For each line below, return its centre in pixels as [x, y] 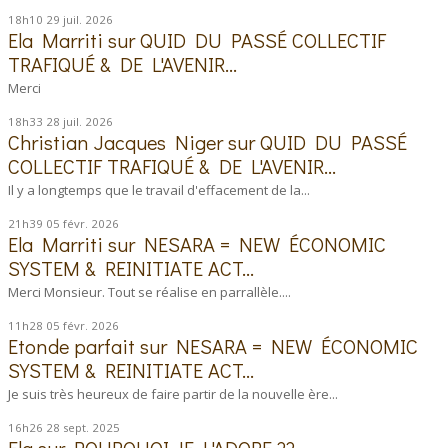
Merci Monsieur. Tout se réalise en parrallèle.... [150, 292]
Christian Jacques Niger [116, 142]
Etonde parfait [72, 346]
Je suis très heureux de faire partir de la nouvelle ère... [173, 394]
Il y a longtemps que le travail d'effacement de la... [159, 189]
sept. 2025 [92, 428]
